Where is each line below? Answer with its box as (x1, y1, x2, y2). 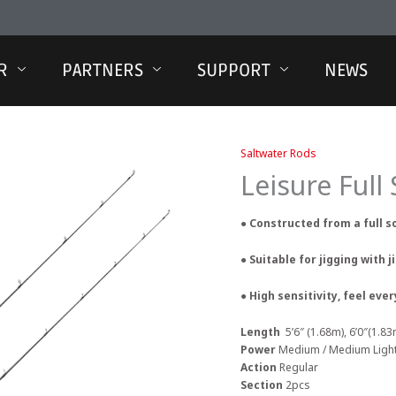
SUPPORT (197, 60, 271, 81)
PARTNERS (62, 60, 144, 81)
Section (240, 377, 286, 392)
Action (240, 360, 279, 375)
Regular (279, 360, 318, 375)
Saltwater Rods (240, 146, 316, 161)
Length (240, 324, 283, 339)
